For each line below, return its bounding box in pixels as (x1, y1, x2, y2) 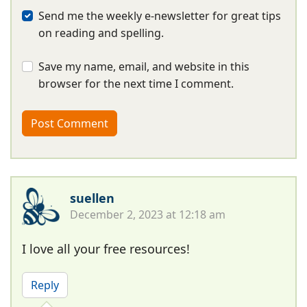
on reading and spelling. (38, 25, 164, 40)
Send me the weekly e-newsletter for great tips (38, 8, 281, 23)
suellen (70, 189, 114, 206)
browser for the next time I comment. (38, 75, 234, 91)
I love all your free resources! (22, 240, 190, 257)
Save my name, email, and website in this (38, 58, 249, 74)
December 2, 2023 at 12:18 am (70, 206, 225, 222)
